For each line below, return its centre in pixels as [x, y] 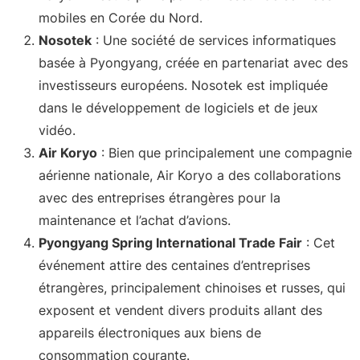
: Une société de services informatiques [214, 40]
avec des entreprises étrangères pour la [160, 197]
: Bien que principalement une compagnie [225, 152]
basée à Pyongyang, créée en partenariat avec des [193, 62]
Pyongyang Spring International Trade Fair [170, 242]
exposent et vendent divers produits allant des [180, 310]
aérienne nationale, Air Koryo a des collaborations [190, 175]
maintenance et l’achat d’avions [133, 220]
